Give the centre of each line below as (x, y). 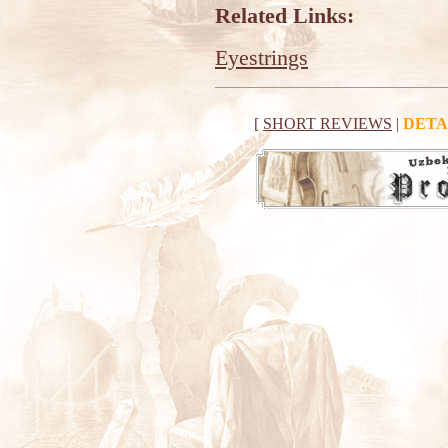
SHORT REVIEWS (327, 123)
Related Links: (284, 15)
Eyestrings (261, 57)
